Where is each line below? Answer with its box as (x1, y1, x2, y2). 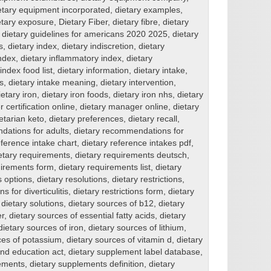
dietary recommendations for (73, 126, 184, 135)
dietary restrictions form (73, 186, 163, 196)
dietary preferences (48, 114, 123, 123)
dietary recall (128, 114, 177, 123)
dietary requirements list (58, 162, 151, 172)
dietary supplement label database (68, 247, 200, 256)
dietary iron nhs (113, 90, 172, 99)
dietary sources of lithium (88, 223, 184, 232)
